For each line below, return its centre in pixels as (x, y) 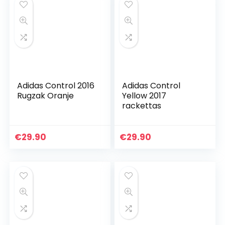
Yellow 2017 (144, 96)
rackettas (142, 106)
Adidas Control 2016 (56, 86)
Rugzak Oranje (46, 96)
